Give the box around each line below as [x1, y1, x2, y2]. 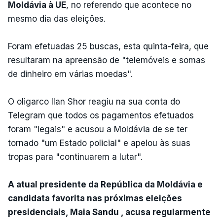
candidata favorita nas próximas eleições [8, 193, 182, 203]
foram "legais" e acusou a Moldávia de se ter [8, 124, 187, 134]
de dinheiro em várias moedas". [8, 69, 135, 79]
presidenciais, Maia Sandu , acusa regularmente [8, 207, 211, 217]
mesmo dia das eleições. [8, 13, 108, 24]
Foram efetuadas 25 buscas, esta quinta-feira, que [8, 41, 209, 51]
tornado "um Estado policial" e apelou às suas [8, 138, 190, 148]
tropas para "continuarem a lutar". [8, 151, 143, 162]
